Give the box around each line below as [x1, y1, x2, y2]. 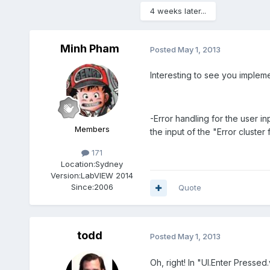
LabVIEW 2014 [81, 171, 134, 181]
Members [74, 124, 110, 134]
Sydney [95, 159, 124, 169]
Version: [51, 171, 81, 181]
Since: [71, 182, 94, 192]
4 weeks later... [149, 6, 206, 16]
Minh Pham [60, 42, 119, 55]
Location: [61, 159, 96, 169]
